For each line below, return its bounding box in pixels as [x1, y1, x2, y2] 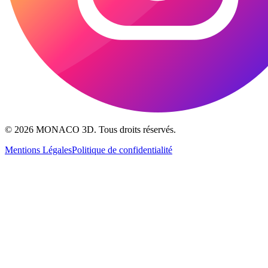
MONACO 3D [36, 124, 94, 135]
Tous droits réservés [99, 124, 173, 135]
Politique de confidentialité [72, 145, 172, 156]
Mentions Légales [5, 145, 72, 156]
